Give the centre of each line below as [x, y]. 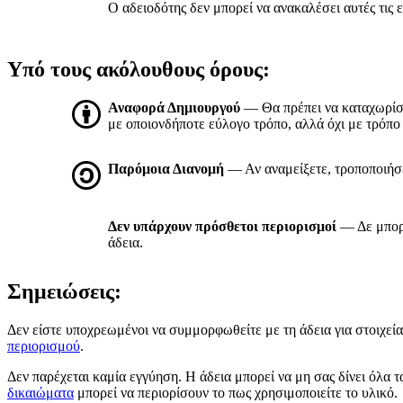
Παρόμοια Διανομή [166, 169]
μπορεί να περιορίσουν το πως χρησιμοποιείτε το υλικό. [236, 393]
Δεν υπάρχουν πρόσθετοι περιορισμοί [222, 227]
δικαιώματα [40, 393]
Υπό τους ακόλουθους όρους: [139, 70]
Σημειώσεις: [64, 292]
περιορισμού [44, 346]
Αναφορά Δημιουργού [174, 108]
